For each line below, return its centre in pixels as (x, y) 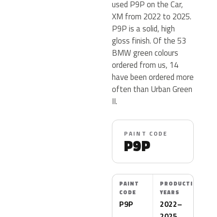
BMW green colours (145, 53)
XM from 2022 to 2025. (152, 16)
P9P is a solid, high (143, 28)
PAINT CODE (146, 133)
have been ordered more (153, 77)
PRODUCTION (181, 184)
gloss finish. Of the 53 (149, 40)
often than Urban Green (152, 89)
